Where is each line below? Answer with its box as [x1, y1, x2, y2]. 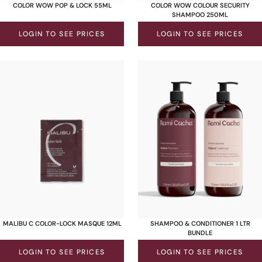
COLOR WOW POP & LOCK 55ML [12, 1, 112, 10]
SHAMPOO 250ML [172, 11, 228, 19]
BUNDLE [188, 229, 212, 237]
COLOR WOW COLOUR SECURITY [150, 1, 250, 10]
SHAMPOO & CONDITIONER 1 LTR [150, 219, 250, 228]
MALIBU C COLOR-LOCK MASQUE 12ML [2, 219, 122, 228]
